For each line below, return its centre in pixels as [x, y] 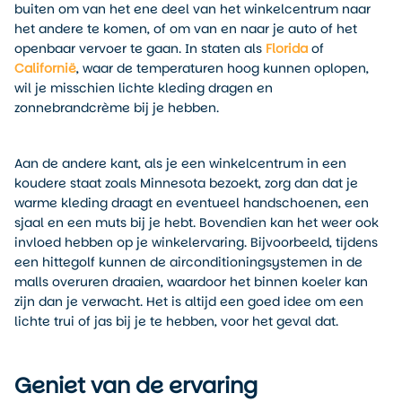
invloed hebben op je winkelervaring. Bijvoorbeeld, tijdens [196, 242]
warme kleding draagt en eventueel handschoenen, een [192, 202]
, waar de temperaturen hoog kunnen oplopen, [223, 69]
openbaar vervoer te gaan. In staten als [140, 49]
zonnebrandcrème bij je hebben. [117, 108]
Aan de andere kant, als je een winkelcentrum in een [180, 163]
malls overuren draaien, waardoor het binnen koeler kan [191, 281]
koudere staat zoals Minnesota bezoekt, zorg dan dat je [186, 183]
